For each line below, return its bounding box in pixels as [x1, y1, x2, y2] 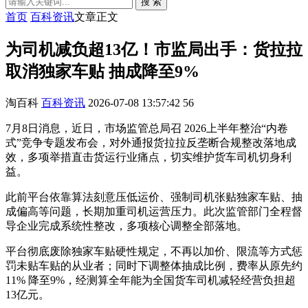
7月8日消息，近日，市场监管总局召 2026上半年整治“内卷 [5, 122, 288, 134]
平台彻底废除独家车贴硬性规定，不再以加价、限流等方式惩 [5, 245, 302, 257]
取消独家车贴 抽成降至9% [5, 62, 199, 80]
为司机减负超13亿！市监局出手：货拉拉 [5, 40, 302, 58]
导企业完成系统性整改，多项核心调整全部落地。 [5, 219, 247, 232]
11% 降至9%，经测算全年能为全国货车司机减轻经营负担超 [5, 274, 296, 286]
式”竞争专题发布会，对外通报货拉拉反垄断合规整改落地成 [5, 136, 296, 148]
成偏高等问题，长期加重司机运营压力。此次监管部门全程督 [5, 205, 302, 217]
